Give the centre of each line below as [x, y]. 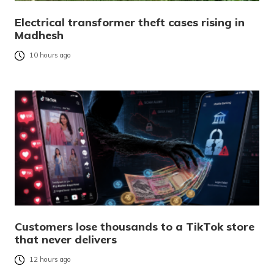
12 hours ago [50, 260]
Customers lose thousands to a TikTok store [135, 227]
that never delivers [66, 240]
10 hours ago [50, 55]
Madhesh [39, 35]
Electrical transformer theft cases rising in [130, 23]
